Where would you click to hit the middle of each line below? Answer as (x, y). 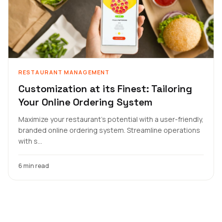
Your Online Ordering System (85, 102)
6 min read (34, 166)
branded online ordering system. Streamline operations (109, 130)
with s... (30, 141)
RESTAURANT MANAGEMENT (64, 72)
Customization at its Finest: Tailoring (105, 89)
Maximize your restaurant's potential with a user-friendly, (111, 119)
